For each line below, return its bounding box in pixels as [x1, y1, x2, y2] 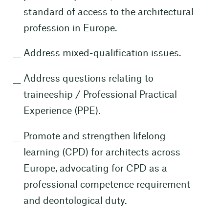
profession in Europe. [23, 23, 117, 33]
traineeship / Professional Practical [23, 90, 177, 100]
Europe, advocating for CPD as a [23, 164, 167, 174]
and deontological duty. [23, 196, 127, 206]
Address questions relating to [23, 74, 153, 84]
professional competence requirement [23, 180, 190, 190]
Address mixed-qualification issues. [23, 49, 181, 59]
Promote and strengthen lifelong [23, 131, 166, 141]
